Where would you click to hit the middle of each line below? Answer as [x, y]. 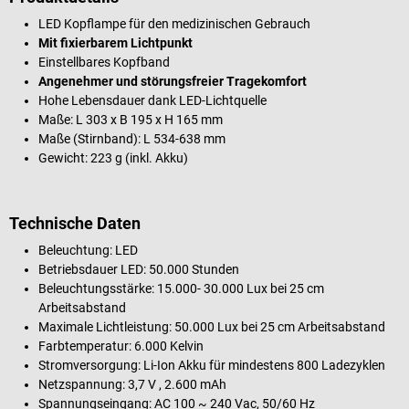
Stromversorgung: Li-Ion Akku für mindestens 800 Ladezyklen [212, 365]
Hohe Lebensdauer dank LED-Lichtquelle [152, 100]
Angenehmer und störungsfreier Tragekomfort [173, 81]
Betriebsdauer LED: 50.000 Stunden [139, 269]
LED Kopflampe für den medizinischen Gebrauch [174, 23]
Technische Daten [75, 223]
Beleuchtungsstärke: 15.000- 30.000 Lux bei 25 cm [181, 288]
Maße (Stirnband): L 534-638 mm [132, 138]
